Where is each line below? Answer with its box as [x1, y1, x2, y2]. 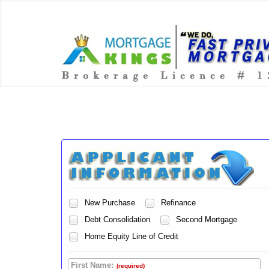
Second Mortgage [174, 215, 237, 225]
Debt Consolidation [82, 215, 150, 225]
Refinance [159, 198, 196, 208]
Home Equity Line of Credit [82, 232, 178, 241]
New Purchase [82, 198, 135, 208]
